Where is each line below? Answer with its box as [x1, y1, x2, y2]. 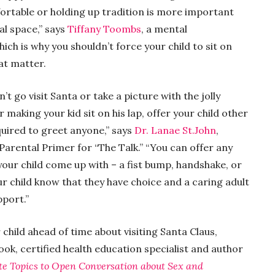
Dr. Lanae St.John [134, 124, 216, 137]
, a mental [141, 23, 187, 36]
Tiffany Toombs [68, 23, 141, 36]
